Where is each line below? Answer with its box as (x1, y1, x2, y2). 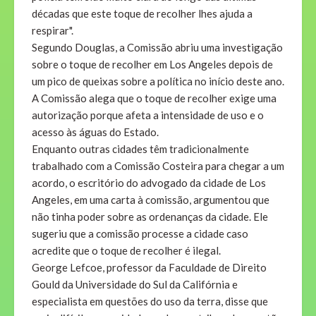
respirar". (32, 24, 73, 37)
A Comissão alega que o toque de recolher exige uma (32, 92, 276, 105)
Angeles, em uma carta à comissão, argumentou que (32, 193, 269, 207)
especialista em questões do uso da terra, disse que (32, 295, 268, 308)
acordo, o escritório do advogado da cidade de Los (32, 176, 266, 190)
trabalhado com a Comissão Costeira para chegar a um (32, 159, 284, 173)
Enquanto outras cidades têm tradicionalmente (32, 142, 249, 156)
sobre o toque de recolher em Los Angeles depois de (32, 58, 273, 71)
